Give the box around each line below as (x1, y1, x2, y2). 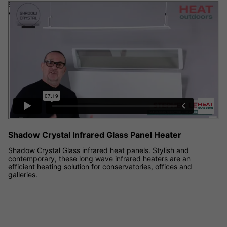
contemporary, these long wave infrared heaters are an (8, 154, 191, 163)
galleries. (8, 170, 37, 179)
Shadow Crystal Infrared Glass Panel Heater (8, 129, 181, 140)
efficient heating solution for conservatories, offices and (8, 162, 192, 171)
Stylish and (150, 145, 189, 155)
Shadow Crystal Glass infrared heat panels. (8, 145, 150, 155)
